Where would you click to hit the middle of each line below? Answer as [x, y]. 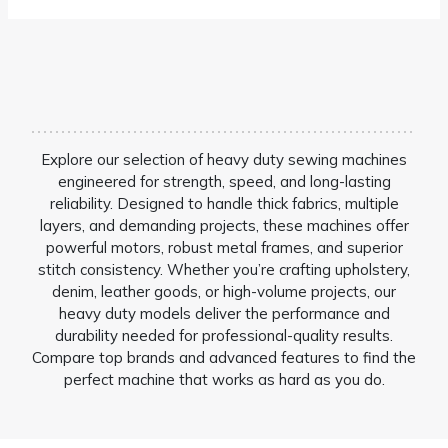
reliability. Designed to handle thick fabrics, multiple [224, 203]
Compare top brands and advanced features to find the [224, 357]
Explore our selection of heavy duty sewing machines [224, 159]
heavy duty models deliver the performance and [224, 313]
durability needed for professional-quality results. [224, 335]
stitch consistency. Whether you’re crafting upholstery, [224, 269]
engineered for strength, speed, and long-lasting [224, 181]
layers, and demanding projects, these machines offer [224, 225]
